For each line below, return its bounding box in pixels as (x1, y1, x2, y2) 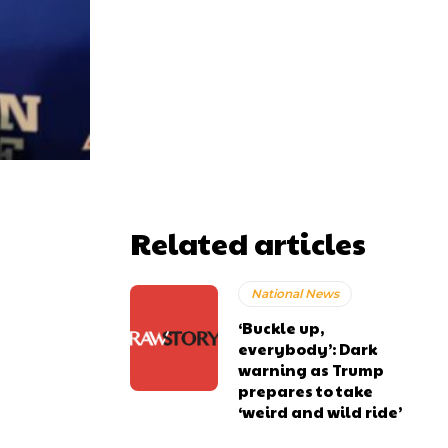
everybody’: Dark (238, 338, 378, 359)
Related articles (130, 222, 366, 263)
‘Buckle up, (238, 317, 325, 338)
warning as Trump (238, 359, 385, 380)
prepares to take (238, 380, 374, 401)
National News (251, 286, 340, 301)
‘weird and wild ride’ (238, 401, 403, 422)
